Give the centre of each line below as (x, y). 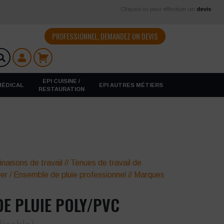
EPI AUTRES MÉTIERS (131, 85)
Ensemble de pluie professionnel (70, 175)
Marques (149, 175)
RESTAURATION (61, 89)
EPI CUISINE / (61, 81)
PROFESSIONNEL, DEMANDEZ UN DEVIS (105, 36)
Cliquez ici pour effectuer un (158, 9)
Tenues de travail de (106, 163)
